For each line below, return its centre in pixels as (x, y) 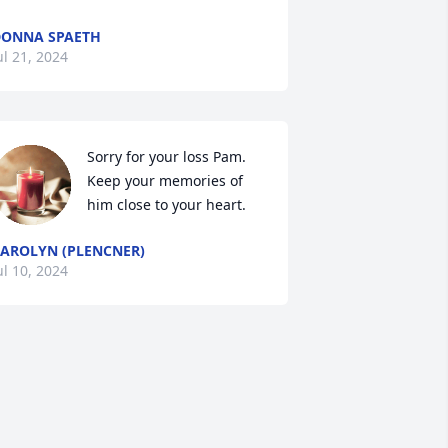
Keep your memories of (164, 180)
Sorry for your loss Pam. (166, 156)
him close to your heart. (166, 204)
